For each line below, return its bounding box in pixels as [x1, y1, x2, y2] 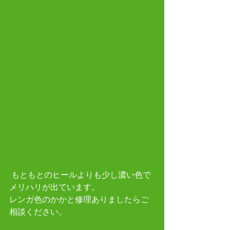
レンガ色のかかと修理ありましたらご [9, 193, 149, 205]
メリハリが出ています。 [9, 181, 100, 193]
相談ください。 [9, 205, 67, 217]
